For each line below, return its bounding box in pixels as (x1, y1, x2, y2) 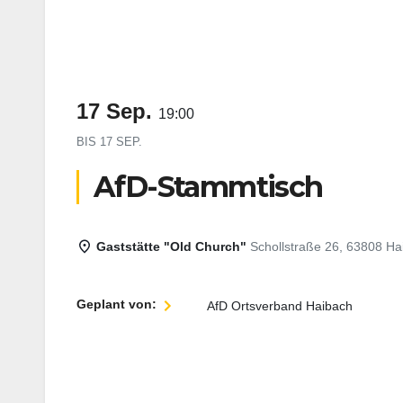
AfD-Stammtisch (94, 169, 323, 205)
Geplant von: (76, 297, 157, 312)
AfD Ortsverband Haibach (207, 299, 353, 314)
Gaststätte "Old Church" (96, 239, 246, 255)
